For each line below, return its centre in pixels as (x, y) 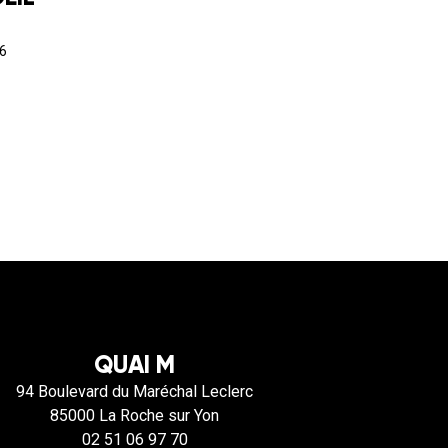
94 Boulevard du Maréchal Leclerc (135, 391)
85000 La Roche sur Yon (135, 415)
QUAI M (135, 364)
